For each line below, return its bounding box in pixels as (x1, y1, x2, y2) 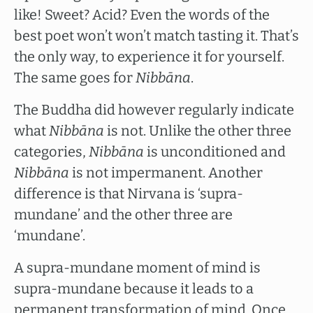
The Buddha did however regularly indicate (14, 101, 294, 118)
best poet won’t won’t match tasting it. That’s (14, 27, 299, 44)
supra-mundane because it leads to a (14, 280, 254, 297)
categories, (14, 143, 89, 160)
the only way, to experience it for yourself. (14, 48, 284, 65)
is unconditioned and (144, 143, 286, 160)
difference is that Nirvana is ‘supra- (14, 185, 243, 202)
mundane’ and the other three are (14, 206, 233, 223)
